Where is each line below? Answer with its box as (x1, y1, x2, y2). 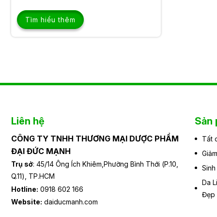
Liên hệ (11, 115, 45, 127)
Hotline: (11, 185, 38, 193)
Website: (11, 198, 42, 206)
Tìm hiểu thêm (25, 15, 76, 24)
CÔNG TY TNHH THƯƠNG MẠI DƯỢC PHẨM (11, 133, 179, 143)
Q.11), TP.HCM (11, 172, 55, 181)
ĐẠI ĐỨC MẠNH (11, 146, 71, 156)
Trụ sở (11, 160, 33, 169)
